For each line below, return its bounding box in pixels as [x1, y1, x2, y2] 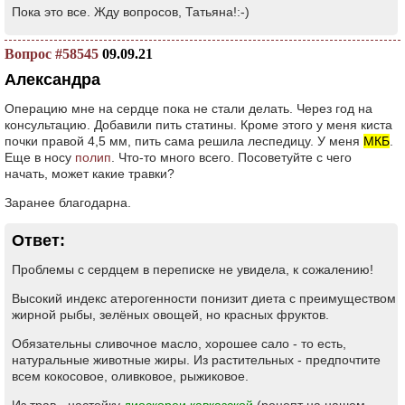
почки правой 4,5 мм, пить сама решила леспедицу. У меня [5, 134, 363, 148]
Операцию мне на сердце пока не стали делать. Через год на [5, 101, 372, 116]
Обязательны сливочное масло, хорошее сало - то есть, [12, 336, 346, 351]
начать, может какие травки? [5, 166, 174, 181]
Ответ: [12, 231, 65, 250]
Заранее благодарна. [5, 195, 131, 210]
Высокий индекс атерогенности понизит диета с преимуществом [12, 291, 396, 306]
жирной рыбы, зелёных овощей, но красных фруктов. [12, 307, 329, 322]
